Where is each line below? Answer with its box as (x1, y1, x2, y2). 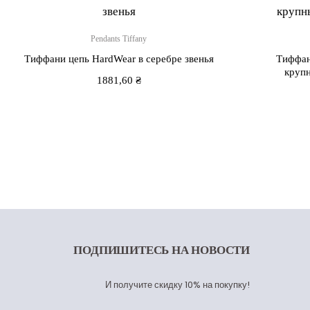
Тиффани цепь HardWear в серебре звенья (24, 53, 214, 64)
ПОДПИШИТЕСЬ (73, 243, 172, 257)
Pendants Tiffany (91, 33, 147, 44)
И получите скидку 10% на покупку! (105, 278, 250, 292)
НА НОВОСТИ (171, 243, 250, 257)
